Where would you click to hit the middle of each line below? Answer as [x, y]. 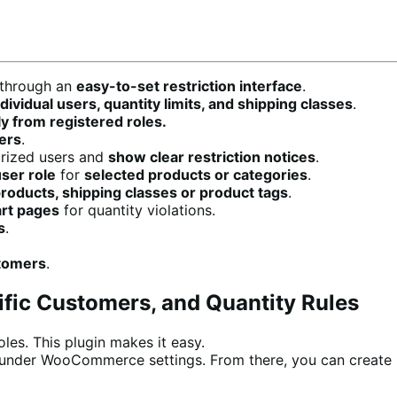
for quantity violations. [137, 210]
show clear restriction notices [212, 156]
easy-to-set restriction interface [189, 86]
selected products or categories [196, 174]
